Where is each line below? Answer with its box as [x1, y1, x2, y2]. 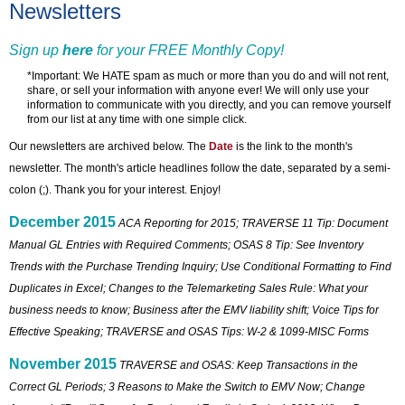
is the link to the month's [233, 139, 353, 153]
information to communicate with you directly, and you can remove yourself [27, 98, 391, 111]
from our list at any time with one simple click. [27, 112, 247, 126]
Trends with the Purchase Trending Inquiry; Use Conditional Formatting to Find [9, 259, 391, 273]
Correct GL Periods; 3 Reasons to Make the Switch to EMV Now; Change [9, 380, 365, 393]
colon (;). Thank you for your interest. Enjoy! [9, 183, 221, 196]
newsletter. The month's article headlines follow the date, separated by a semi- [9, 161, 391, 174]
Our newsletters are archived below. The [9, 139, 209, 153]
